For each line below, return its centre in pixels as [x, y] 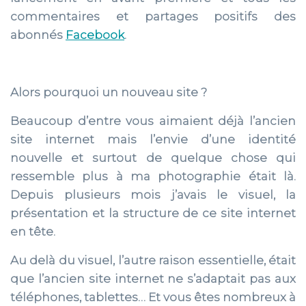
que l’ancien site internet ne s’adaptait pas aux [153, 279]
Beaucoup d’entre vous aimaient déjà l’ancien [153, 121]
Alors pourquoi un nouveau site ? [109, 92]
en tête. [33, 232]
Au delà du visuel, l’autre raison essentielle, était [153, 260]
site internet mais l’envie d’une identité [153, 139]
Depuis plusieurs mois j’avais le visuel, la [153, 195]
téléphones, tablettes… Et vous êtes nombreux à [153, 297]
